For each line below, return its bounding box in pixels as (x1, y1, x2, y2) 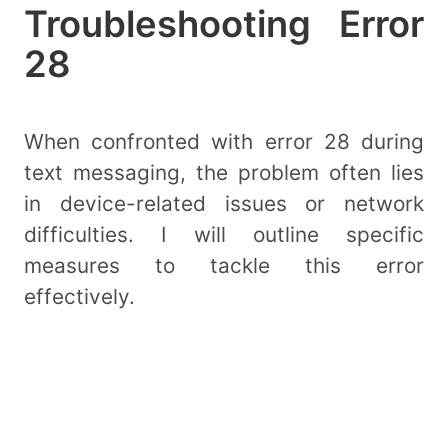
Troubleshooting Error (24, 2, 424, 47)
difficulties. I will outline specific (24, 222, 424, 248)
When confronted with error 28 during (24, 129, 424, 155)
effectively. (24, 284, 135, 310)
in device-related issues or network (24, 191, 424, 217)
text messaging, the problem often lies (24, 160, 424, 186)
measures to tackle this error (24, 253, 424, 279)
